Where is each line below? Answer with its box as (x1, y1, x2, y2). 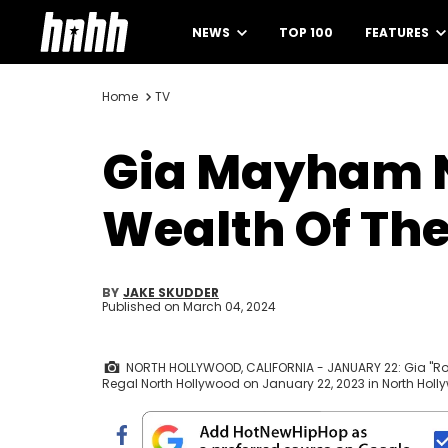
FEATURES (365, 24, 432, 41)
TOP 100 (279, 24, 333, 41)
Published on (102, 298, 183, 315)
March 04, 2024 (183, 298, 276, 315)
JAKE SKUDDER (123, 284, 219, 301)
